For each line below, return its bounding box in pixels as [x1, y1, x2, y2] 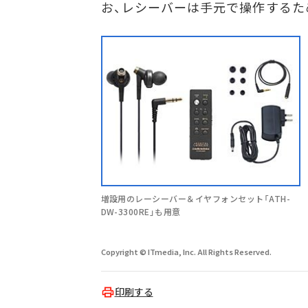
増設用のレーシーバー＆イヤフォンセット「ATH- [100, 192, 291, 204]
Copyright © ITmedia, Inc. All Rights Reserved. [100, 245, 272, 257]
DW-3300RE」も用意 [100, 205, 181, 217]
